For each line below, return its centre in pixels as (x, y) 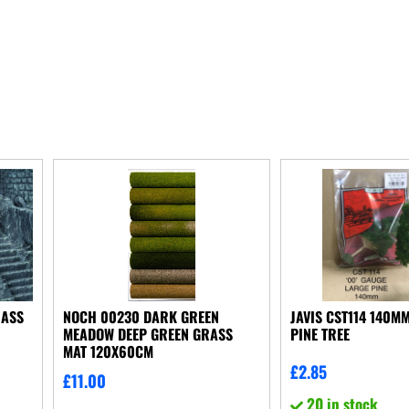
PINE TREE (320, 334)
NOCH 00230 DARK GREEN (142, 316)
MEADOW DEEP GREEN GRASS (148, 334)
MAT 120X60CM (109, 351)
